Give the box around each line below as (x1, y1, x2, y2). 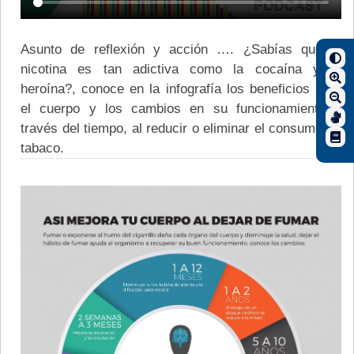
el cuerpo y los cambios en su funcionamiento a (21, 100, 341, 116)
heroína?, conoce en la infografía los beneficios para (21, 80, 341, 96)
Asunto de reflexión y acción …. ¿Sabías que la (21, 40, 341, 57)
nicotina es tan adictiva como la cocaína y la (21, 60, 341, 77)
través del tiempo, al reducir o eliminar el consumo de (21, 119, 341, 136)
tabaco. (21, 139, 64, 156)
